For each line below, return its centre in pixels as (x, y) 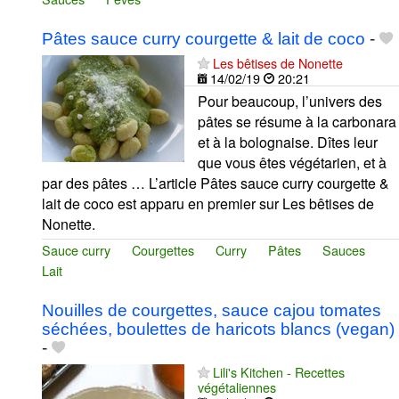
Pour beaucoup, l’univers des (290, 102)
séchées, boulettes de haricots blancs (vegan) (218, 330)
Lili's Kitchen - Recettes (279, 372)
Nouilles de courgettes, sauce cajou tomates (212, 311)
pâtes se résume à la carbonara (297, 122)
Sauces (344, 250)
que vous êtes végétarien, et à (292, 163)
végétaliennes (237, 387)
